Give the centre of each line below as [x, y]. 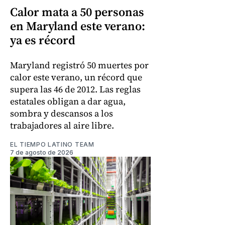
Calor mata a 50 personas [77, 12]
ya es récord [43, 40]
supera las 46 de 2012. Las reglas [75, 89]
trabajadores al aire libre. [62, 126]
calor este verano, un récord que [76, 77]
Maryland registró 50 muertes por [79, 65]
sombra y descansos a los [62, 114]
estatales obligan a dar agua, [68, 101]
